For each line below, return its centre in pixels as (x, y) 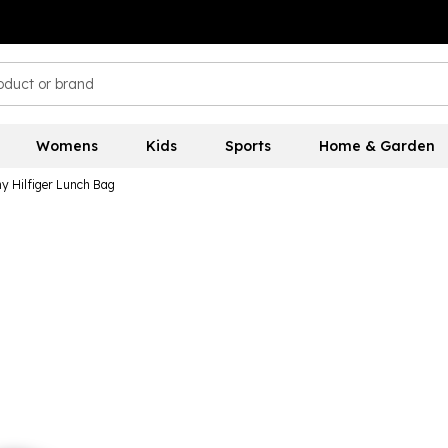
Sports (247, 146)
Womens (66, 146)
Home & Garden (376, 146)
